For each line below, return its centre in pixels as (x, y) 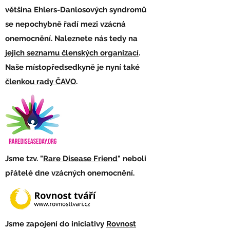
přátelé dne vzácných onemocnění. (70, 173)
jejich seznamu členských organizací (72, 53)
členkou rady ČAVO (41, 82)
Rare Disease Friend (80, 159)
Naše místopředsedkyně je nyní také (72, 67)
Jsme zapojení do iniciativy (56, 224)
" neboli (132, 159)
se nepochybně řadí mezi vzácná (65, 24)
